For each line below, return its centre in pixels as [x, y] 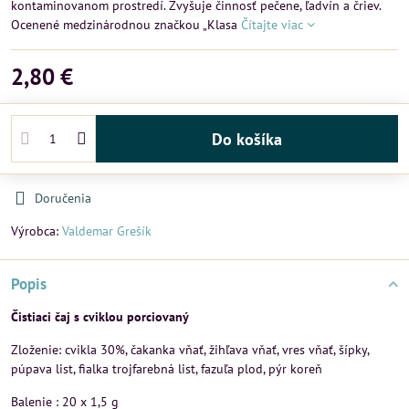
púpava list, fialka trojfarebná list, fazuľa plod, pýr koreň [167, 369]
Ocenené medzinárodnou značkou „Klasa [126, 25]
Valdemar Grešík [107, 231]
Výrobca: [37, 231]
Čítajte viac [272, 25]
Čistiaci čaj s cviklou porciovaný [100, 317]
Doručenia [63, 198]
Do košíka [252, 139]
